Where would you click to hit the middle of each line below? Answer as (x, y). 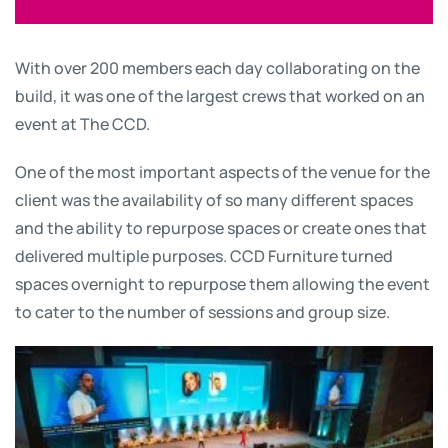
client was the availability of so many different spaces (214, 199)
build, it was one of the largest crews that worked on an (220, 95)
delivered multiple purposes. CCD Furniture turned (204, 255)
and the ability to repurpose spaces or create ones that (221, 227)
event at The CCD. (82, 123)
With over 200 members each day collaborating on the (217, 67)
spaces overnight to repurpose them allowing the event (222, 283)
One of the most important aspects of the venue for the (222, 171)
